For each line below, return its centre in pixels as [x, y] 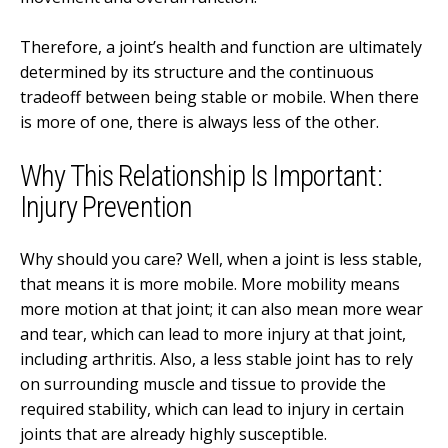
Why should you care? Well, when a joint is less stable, [221, 258]
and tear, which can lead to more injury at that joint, [213, 333]
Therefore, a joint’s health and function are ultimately [221, 47]
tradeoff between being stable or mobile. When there [219, 97]
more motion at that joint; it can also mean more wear [221, 308]
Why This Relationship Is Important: [201, 176]
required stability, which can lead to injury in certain [212, 408]
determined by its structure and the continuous [197, 72]
